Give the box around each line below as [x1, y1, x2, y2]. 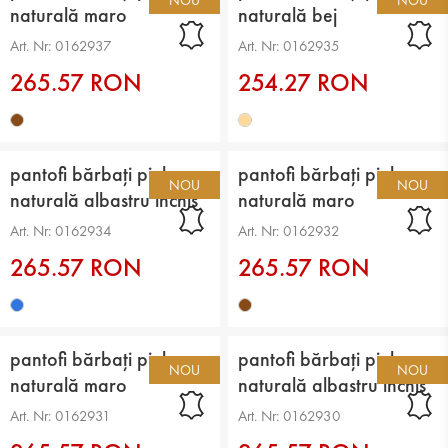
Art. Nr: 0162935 [238, 35, 341, 56]
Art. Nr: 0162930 [238, 405, 342, 426]
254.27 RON [238, 65, 370, 99]
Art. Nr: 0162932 [238, 220, 341, 241]
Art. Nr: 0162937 [10, 35, 112, 56]
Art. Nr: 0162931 [10, 405, 111, 426]
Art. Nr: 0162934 [10, 220, 112, 241]
